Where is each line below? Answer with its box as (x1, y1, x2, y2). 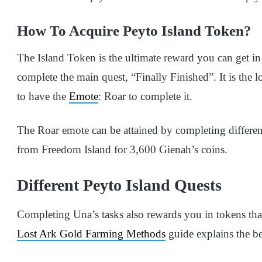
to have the (17, 90, 69, 103)
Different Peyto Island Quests (17, 176, 222, 195)
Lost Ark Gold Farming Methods (17, 227, 166, 240)
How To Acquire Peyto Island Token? (17, 22, 251, 39)
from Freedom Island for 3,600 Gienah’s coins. (17, 143, 227, 156)
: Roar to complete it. (98, 90, 192, 103)
